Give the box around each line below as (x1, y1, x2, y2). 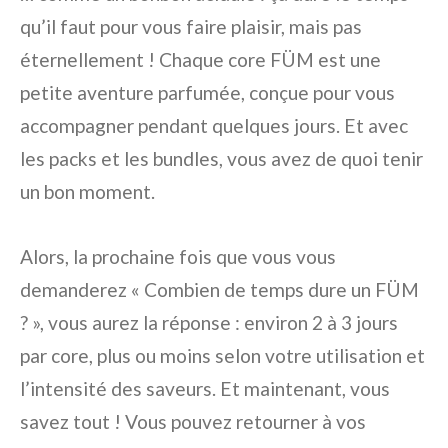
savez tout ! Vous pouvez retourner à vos (20, 410, 366, 434)
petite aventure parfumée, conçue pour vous (20, 81, 395, 105)
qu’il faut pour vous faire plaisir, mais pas (20, 15, 362, 39)
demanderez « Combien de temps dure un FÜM (20, 278, 419, 302)
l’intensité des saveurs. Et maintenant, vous (20, 377, 390, 401)
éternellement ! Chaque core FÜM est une (20, 48, 381, 72)
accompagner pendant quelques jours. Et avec (20, 114, 408, 138)
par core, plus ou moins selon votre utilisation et (20, 344, 425, 368)
